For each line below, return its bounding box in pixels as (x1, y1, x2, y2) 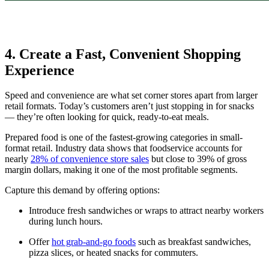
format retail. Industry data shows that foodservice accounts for (5, 143, 242, 154)
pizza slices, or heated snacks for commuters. (29, 247, 198, 258)
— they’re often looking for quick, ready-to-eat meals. (5, 112, 209, 122)
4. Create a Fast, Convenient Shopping (5, 46, 241, 62)
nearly (5, 154, 31, 165)
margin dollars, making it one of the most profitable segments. (5, 165, 238, 175)
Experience (5, 62, 74, 78)
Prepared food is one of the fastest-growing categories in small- (5, 132, 243, 143)
